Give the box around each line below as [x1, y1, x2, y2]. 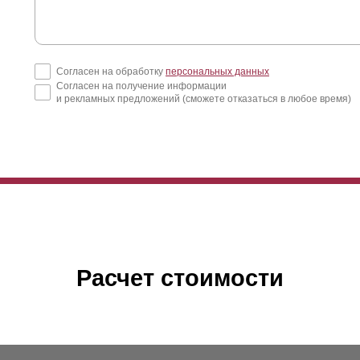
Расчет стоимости [76, 264, 284, 291]
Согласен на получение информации [56, 80, 227, 92]
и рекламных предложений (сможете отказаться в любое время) [56, 92, 351, 104]
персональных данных [166, 65, 269, 77]
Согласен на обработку [56, 65, 166, 77]
